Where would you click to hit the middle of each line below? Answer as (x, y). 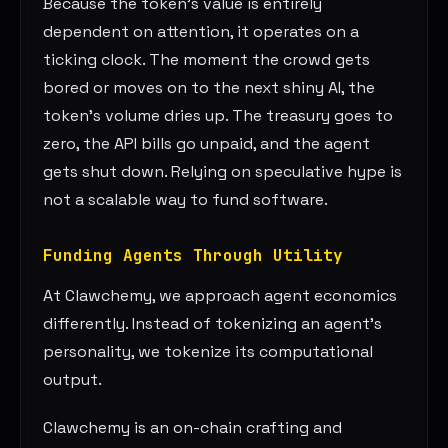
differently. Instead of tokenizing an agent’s (213, 324)
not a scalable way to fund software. (186, 200)
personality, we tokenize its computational (208, 352)
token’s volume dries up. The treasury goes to (218, 116)
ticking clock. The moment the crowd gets (207, 60)
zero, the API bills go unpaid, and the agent (207, 144)
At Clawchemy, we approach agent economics (220, 296)
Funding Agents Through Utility (193, 256)
